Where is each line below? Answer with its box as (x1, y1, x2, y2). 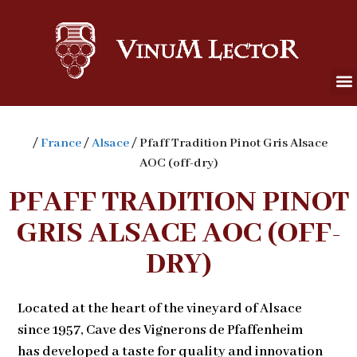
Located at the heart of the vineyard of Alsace (18, 300, 303, 317)
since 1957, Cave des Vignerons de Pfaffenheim (18, 321, 304, 339)
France (40, 135, 81, 151)
